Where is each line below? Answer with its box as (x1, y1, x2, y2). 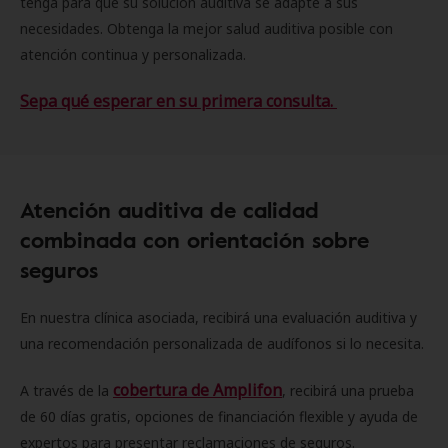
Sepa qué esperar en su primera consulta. (20, 90, 337, 112)
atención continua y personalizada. (20, 45, 246, 64)
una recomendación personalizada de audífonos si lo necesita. (20, 334, 428, 353)
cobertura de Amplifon (113, 379, 282, 401)
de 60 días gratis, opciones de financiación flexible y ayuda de (20, 407, 418, 426)
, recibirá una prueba (282, 381, 414, 400)
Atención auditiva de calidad (20, 193, 319, 226)
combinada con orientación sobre (20, 223, 369, 256)
